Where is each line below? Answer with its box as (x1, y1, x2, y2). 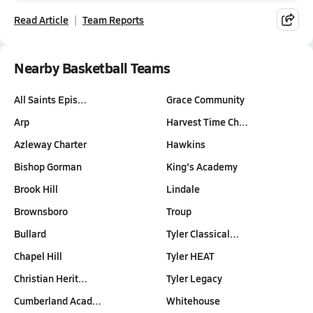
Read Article (14, 13, 68, 27)
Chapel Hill (14, 249, 62, 263)
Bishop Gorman (14, 159, 82, 173)
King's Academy (166, 159, 238, 173)
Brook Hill (14, 182, 58, 196)
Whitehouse (166, 293, 220, 307)
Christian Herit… (14, 271, 87, 285)
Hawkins (166, 137, 205, 151)
